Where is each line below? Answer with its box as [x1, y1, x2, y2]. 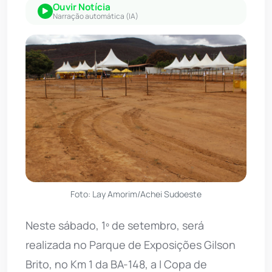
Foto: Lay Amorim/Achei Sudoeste [70, 188, 202, 200]
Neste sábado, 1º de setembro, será [25, 217, 204, 233]
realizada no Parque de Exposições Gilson [25, 237, 236, 252]
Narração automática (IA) [53, 10, 138, 21]
